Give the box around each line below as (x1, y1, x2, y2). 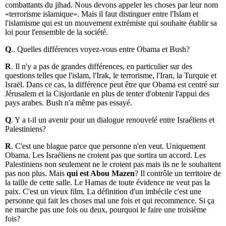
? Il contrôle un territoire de (135, 169, 221, 178)
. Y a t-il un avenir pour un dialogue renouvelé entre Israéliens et (11, 116, 214, 125)
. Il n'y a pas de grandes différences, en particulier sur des (11, 62, 192, 71)
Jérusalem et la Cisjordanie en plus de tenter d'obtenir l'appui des (5, 89, 209, 98)
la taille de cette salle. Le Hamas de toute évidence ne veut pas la (5, 178, 210, 187)
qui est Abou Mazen (67, 169, 135, 178)
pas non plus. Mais (5, 169, 67, 178)
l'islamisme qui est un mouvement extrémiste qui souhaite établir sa (5, 19, 217, 28)
